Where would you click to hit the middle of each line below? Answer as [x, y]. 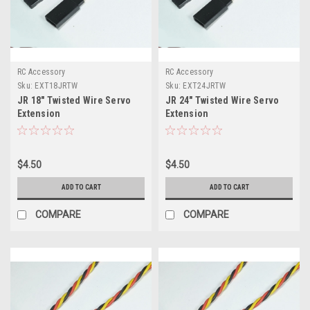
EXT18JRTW [56, 85]
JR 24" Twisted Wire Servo [222, 100]
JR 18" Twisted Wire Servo [74, 100]
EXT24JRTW [204, 85]
